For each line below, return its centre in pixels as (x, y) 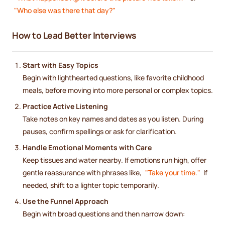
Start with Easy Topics (61, 65)
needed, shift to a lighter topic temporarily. (91, 185)
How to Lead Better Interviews (74, 35)
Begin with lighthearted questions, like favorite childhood (113, 77)
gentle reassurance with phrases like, (83, 172)
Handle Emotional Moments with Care (87, 147)
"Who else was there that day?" (65, 11)
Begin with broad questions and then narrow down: (104, 213)
